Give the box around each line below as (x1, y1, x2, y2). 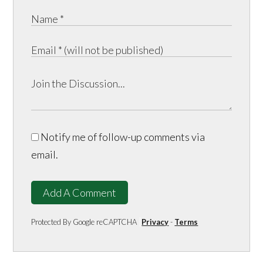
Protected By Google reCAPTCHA (31, 217, 137, 227)
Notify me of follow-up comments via (39, 130, 205, 144)
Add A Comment (43, 186, 117, 200)
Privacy (141, 217, 169, 227)
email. (31, 148, 59, 161)
